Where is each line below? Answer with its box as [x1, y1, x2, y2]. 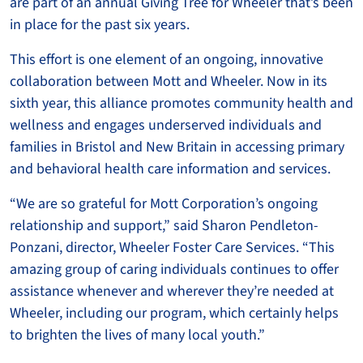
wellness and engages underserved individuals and [10, 114, 322, 135]
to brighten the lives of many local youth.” [10, 324, 265, 345]
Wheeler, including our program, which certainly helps [10, 302, 339, 323]
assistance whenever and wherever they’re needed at [10, 280, 334, 301]
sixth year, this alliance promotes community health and [10, 92, 353, 113]
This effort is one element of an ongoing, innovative [10, 49, 323, 70]
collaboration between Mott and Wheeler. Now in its [10, 70, 327, 92]
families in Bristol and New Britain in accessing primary [10, 136, 344, 157]
